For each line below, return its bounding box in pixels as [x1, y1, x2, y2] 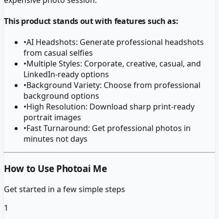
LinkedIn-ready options [23, 69, 109, 80]
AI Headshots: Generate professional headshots [26, 37, 204, 48]
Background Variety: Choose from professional [26, 80, 200, 91]
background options [23, 90, 99, 102]
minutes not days [23, 133, 88, 145]
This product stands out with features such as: [4, 16, 178, 27]
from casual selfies [23, 47, 93, 59]
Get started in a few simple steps [4, 183, 125, 195]
